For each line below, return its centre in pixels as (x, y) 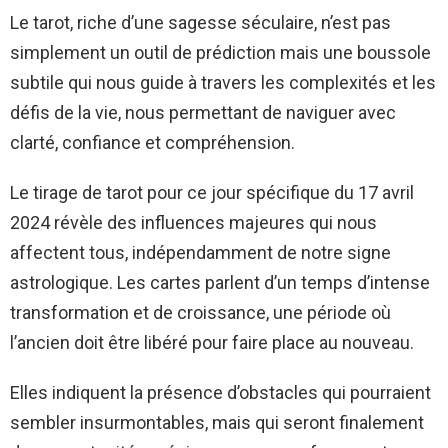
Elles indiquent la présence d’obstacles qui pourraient (220, 392)
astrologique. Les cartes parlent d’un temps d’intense (220, 282)
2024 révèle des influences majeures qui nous (193, 222)
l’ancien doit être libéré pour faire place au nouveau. (212, 342)
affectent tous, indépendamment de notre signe (200, 252)
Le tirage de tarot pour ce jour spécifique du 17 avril (212, 192)
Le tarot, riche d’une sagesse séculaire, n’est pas (200, 22)
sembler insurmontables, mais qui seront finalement (217, 422)
